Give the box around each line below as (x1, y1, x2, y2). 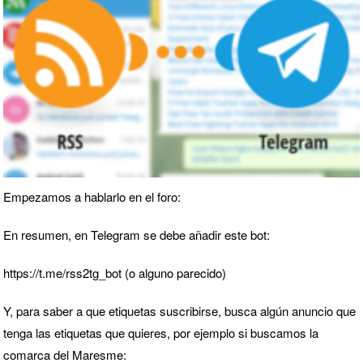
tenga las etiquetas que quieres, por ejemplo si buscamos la (3, 324, 318, 341)
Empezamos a (3, 188, 84, 205)
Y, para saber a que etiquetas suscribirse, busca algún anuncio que (3, 302, 356, 319)
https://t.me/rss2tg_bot (3, 264, 122, 281)
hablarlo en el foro (84, 188, 177, 205)
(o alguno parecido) (122, 264, 226, 281)
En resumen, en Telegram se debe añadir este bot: (3, 226, 270, 243)
